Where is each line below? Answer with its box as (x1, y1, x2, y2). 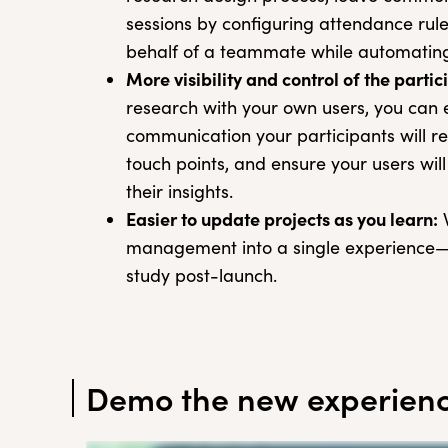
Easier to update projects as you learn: (126, 206, 438, 231)
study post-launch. (126, 263, 277, 287)
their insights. (126, 179, 233, 203)
